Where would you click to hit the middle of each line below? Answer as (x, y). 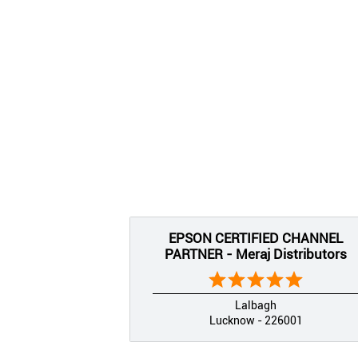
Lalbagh (256, 305)
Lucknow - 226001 (256, 320)
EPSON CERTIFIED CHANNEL (256, 238)
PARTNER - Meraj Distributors (256, 254)
